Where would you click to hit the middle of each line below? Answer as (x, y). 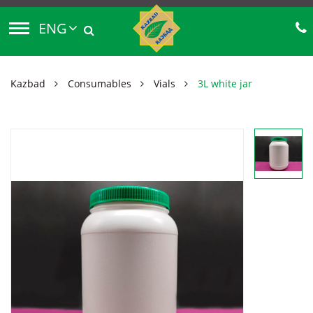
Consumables (100, 83)
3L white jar (225, 83)
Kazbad (28, 83)
